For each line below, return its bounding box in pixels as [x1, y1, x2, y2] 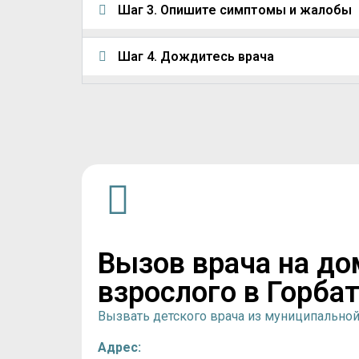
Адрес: [98, 339, 141, 355]
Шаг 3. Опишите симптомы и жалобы [118, 2, 352, 18]
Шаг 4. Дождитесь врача [118, 49, 274, 65]
